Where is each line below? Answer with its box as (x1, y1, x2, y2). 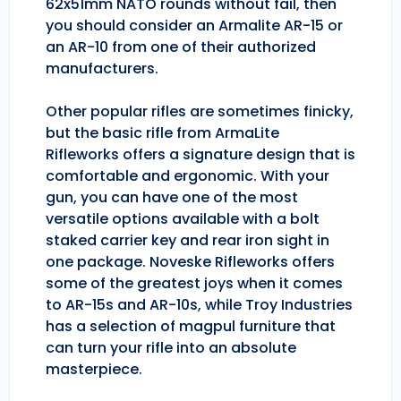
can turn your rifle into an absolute (46, 337, 296, 359)
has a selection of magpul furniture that (46, 316, 336, 337)
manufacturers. (46, 58, 158, 80)
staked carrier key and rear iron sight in (46, 230, 329, 252)
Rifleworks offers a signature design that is (46, 144, 355, 166)
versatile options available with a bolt (46, 209, 320, 230)
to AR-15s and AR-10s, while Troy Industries (46, 294, 353, 316)
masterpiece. (46, 359, 142, 380)
